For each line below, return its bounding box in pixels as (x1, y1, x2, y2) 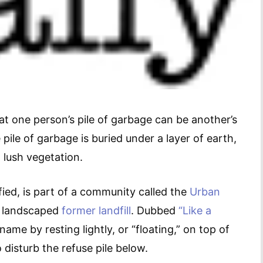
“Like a (178, 204, 211, 217)
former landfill (62, 204, 131, 217)
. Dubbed (131, 204, 178, 217)
